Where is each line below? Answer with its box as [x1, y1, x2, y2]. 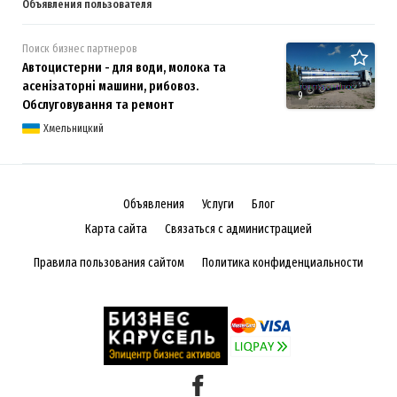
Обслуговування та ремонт [22, 96, 174, 113]
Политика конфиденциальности [202, 254, 363, 270]
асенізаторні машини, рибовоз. [22, 77, 198, 94]
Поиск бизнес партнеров [22, 41, 137, 55]
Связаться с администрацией [165, 221, 312, 237]
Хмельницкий [43, 121, 104, 135]
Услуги [201, 196, 234, 212]
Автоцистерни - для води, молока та [22, 58, 226, 75]
